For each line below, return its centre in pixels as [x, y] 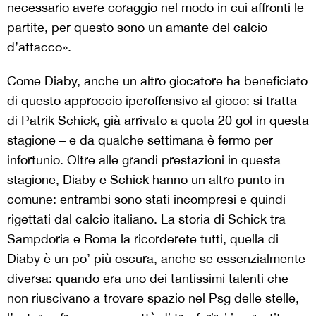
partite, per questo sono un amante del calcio [137, 27]
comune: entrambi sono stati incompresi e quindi [146, 199]
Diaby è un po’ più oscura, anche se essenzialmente [156, 258]
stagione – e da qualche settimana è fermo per [140, 140]
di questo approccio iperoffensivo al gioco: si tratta [152, 100]
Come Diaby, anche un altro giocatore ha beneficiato [157, 80]
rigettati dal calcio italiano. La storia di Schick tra [146, 219]
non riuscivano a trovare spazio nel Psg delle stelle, [153, 298]
